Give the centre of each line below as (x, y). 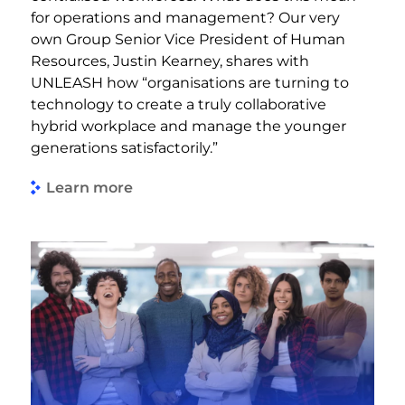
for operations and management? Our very (185, 17)
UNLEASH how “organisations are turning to (190, 82)
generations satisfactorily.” (124, 147)
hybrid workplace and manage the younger (188, 126)
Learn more (89, 188)
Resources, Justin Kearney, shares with (170, 61)
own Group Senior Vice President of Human (188, 39)
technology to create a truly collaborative (179, 104)
